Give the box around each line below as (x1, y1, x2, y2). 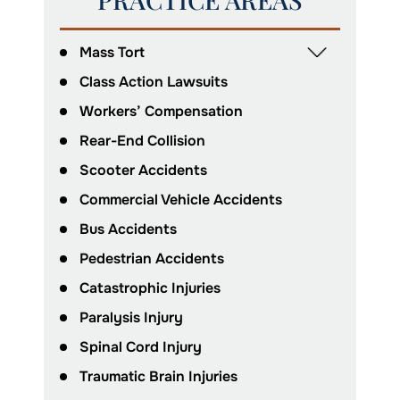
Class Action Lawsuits (79, 72, 228, 92)
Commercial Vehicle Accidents (79, 190, 282, 210)
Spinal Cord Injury (79, 337, 202, 357)
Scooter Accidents (79, 161, 207, 180)
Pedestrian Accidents (79, 249, 224, 269)
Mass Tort (79, 43, 145, 62)
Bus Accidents (79, 220, 177, 239)
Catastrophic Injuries (79, 279, 221, 298)
